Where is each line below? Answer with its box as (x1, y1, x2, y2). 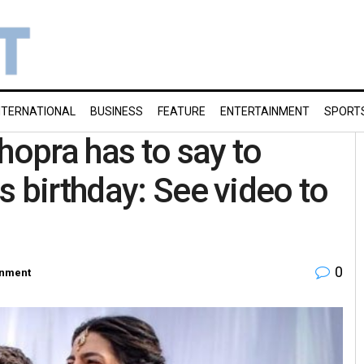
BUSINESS (90, 105, 143, 118)
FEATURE (158, 105, 206, 118)
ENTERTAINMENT (220, 105, 310, 118)
